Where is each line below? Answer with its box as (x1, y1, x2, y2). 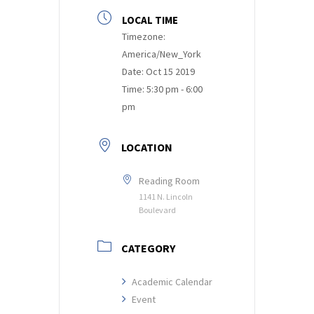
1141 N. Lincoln (139, 191, 193, 202)
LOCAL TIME (122, 13, 178, 27)
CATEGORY (121, 240, 175, 255)
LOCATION (121, 139, 172, 154)
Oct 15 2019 (146, 64, 195, 78)
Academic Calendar (132, 275, 212, 288)
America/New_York (122, 47, 201, 60)
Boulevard (139, 204, 176, 215)
